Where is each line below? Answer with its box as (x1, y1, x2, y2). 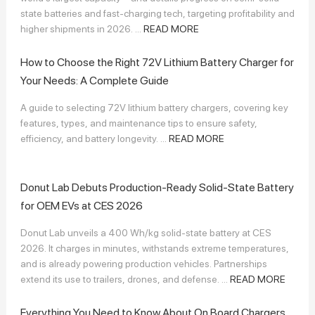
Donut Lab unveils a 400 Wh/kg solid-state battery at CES (20, 226, 271, 238)
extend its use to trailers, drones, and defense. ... (20, 273, 230, 285)
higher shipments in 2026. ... (20, 22, 143, 34)
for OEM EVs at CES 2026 (20, 198, 143, 212)
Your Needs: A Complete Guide (20, 73, 169, 87)
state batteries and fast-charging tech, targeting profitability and (20, 7, 295, 19)
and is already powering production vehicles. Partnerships (20, 257, 267, 269)
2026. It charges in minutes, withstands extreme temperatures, (20, 242, 289, 254)
